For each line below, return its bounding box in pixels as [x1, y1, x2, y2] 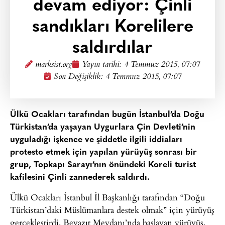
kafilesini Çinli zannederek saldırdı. [10, 173, 150, 182]
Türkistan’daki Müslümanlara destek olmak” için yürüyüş [10, 203, 214, 216]
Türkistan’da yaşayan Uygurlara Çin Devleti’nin [10, 123, 195, 132]
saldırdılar [72, 40, 153, 57]
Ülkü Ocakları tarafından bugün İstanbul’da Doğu [10, 110, 204, 119]
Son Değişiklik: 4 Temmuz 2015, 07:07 [54, 70, 181, 84]
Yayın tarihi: [82, 58, 124, 72]
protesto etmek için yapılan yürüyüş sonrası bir [10, 148, 197, 157]
